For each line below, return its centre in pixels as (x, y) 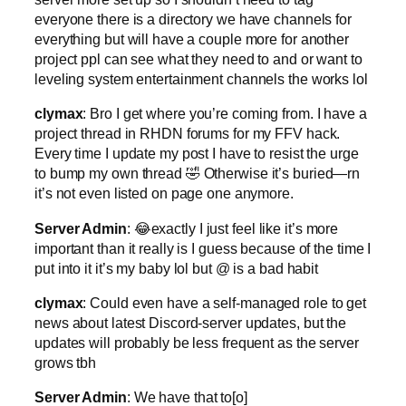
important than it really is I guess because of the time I (203, 248)
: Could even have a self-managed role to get (225, 302)
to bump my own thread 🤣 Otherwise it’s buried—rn (198, 174)
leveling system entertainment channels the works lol (201, 79)
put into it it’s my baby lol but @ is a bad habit (177, 268)
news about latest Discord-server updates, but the (191, 322)
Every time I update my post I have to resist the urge (197, 154)
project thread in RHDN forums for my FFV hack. (188, 134)
